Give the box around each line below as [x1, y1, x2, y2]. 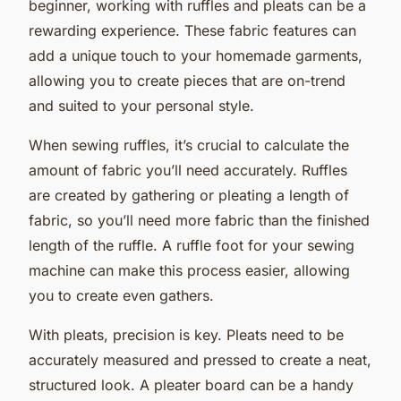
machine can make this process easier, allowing [29, 260, 350, 279]
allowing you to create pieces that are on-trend [29, 71, 346, 90]
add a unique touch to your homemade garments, [29, 46, 363, 64]
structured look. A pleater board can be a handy [29, 375, 354, 394]
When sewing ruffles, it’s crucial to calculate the [29, 135, 349, 154]
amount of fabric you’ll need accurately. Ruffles [29, 160, 347, 179]
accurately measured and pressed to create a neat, [29, 350, 371, 369]
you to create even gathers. [29, 286, 214, 304]
